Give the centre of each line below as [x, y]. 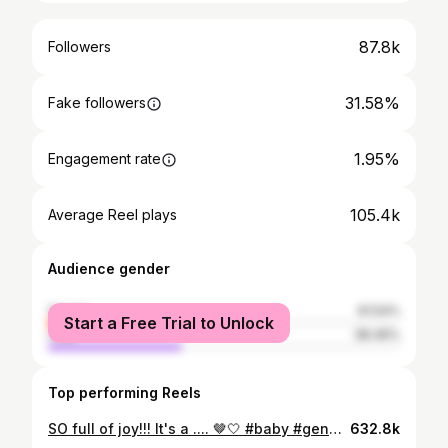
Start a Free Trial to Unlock [169, 323]
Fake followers [97, 102]
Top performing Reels [124, 392]
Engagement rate [104, 158]
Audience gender [109, 268]
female [69, 310]
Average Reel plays [112, 214]
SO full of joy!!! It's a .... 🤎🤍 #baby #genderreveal [335, 428]
